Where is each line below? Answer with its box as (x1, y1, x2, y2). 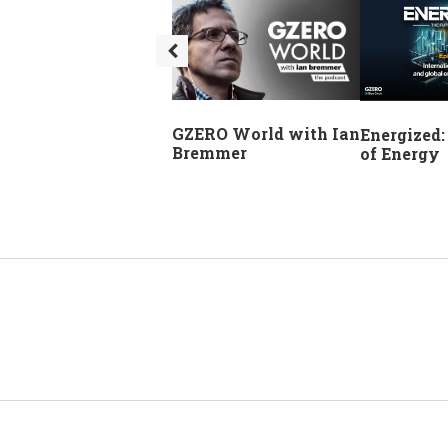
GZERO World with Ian (172, 123, 360, 145)
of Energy (360, 142, 440, 164)
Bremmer (172, 142, 247, 164)
